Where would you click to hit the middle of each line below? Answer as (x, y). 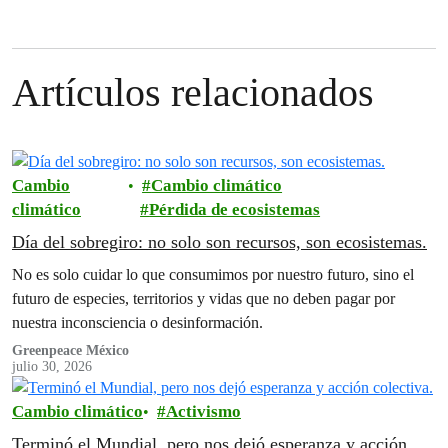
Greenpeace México (70, 351)
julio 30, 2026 (52, 367)
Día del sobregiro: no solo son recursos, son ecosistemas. (219, 242)
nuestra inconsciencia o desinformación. (137, 323)
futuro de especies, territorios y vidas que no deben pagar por (203, 299)
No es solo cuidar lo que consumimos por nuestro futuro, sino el (213, 275)
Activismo (203, 412)
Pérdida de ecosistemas (235, 210)
